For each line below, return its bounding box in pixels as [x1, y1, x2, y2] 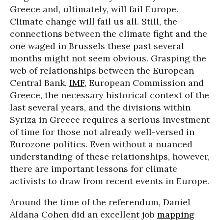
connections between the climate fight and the [10, 28, 207, 39]
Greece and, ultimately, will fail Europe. [10, 3, 178, 15]
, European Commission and [84, 77, 204, 88]
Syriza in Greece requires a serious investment [10, 114, 210, 125]
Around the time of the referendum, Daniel [10, 196, 191, 208]
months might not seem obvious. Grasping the [10, 53, 206, 64]
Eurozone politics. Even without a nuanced [10, 138, 192, 150]
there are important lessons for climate [10, 163, 177, 174]
